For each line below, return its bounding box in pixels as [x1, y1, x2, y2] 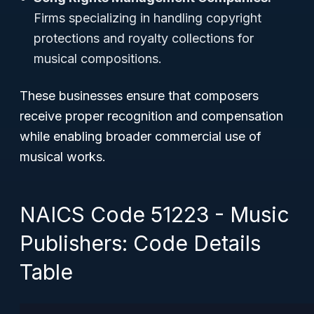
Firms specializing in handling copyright [34, 11, 261, 25]
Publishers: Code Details [20, 231, 261, 256]
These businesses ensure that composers [20, 88, 259, 103]
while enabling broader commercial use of [20, 129, 261, 144]
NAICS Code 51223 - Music [20, 202, 289, 227]
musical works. [20, 149, 106, 164]
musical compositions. [34, 51, 162, 66]
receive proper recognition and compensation [20, 109, 283, 123]
